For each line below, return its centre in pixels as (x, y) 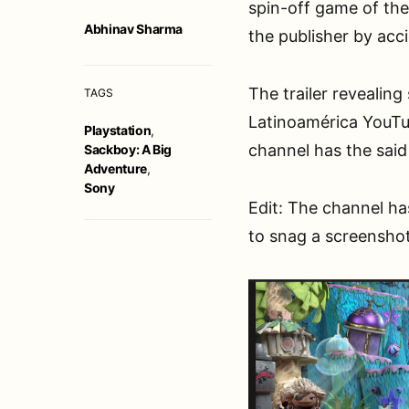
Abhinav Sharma (134, 28)
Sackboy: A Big (128, 149)
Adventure (115, 168)
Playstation (118, 130)
